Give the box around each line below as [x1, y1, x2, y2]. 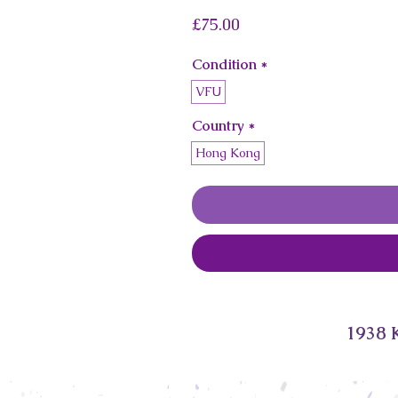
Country [192, 116, 244, 135]
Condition [192, 55, 257, 74]
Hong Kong [195, 145, 260, 161]
